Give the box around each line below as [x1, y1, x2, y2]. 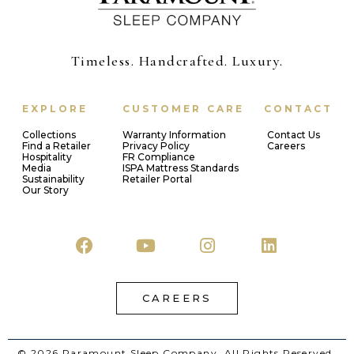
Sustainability [22, 173, 85, 186]
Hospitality [22, 151, 72, 164]
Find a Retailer [22, 140, 91, 153]
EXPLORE [22, 103, 88, 115]
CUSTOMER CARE [122, 103, 244, 115]
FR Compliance [122, 151, 195, 164]
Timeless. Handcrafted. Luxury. [70, 52, 284, 70]
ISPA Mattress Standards [122, 162, 239, 175]
